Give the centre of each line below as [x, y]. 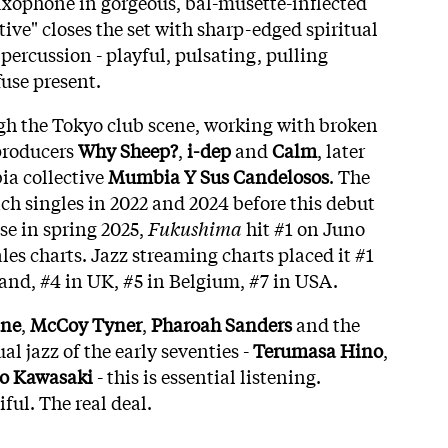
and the [326, 323]
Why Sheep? [128, 149]
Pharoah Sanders [221, 323]
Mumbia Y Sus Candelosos [218, 175]
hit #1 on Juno [303, 227]
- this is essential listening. [207, 375]
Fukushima [195, 227]
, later [341, 149]
